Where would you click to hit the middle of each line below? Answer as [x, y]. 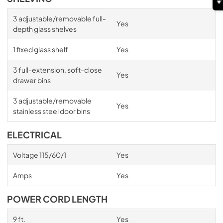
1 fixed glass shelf [40, 49]
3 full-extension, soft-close [57, 69]
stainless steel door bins [51, 111]
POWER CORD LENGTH [57, 199]
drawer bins [32, 80]
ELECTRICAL [34, 135]
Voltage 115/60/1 [39, 155]
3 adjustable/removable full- [59, 18]
